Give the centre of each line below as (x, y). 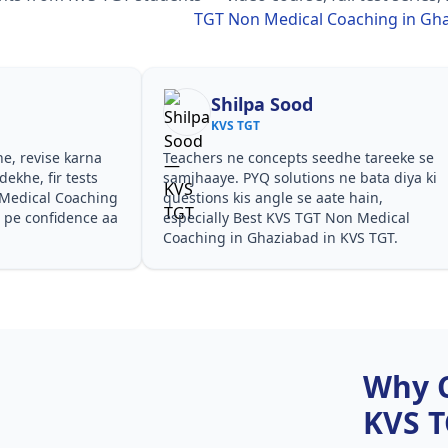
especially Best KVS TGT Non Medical (286, 217)
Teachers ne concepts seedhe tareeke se (298, 157)
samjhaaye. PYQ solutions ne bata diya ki (299, 177)
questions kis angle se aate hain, (272, 197)
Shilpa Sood (261, 104)
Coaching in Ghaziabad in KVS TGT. (280, 237)
